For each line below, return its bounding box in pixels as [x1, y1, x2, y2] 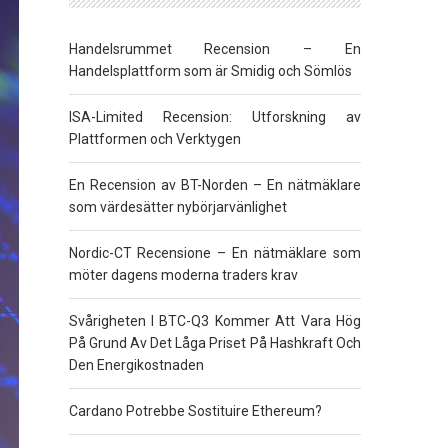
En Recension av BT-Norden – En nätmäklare [68, 177, 361, 193]
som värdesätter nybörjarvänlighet [68, 199, 287, 215]
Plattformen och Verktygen [68, 131, 241, 147]
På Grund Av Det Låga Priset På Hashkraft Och [68, 335, 361, 351]
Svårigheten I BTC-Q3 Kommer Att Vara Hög [68, 313, 361, 329]
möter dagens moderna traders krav [68, 267, 298, 283]
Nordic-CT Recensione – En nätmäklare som [68, 245, 361, 261]
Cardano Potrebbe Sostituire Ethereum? [68, 403, 322, 419]
